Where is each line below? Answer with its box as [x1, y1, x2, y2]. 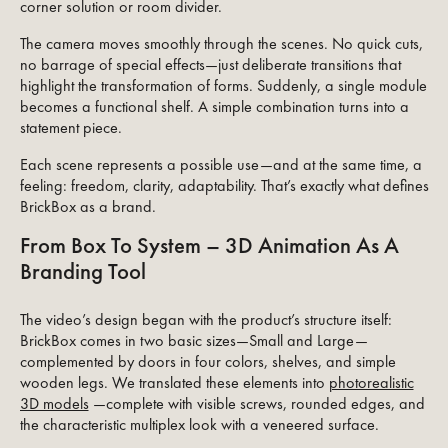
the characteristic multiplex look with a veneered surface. [19, 413, 379, 435]
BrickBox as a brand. [19, 195, 156, 217]
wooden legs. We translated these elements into [19, 371, 329, 393]
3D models [19, 392, 89, 414]
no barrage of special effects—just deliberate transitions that [19, 53, 401, 75]
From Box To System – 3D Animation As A [19, 230, 399, 260]
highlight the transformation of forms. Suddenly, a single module [19, 74, 427, 96]
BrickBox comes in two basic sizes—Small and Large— [19, 329, 368, 351]
